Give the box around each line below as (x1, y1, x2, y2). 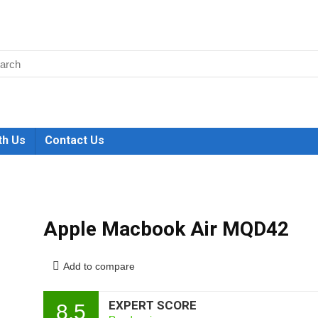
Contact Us (45, 133, 104, 147)
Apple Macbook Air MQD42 (43, 217, 289, 241)
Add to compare (62, 261, 135, 272)
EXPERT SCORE (108, 298, 197, 312)
